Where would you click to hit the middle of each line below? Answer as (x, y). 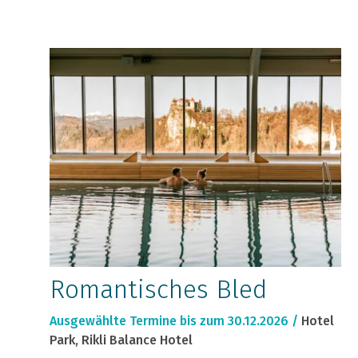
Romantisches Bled (158, 290)
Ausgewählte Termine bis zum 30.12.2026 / (174, 321)
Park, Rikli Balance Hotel (121, 340)
